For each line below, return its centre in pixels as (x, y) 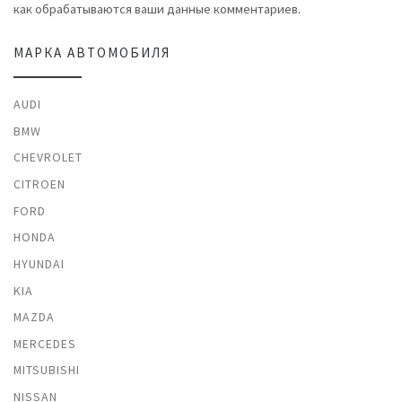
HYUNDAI (39, 263)
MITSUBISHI (47, 370)
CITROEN (39, 184)
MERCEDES (45, 343)
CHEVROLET (48, 157)
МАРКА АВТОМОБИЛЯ (92, 53)
